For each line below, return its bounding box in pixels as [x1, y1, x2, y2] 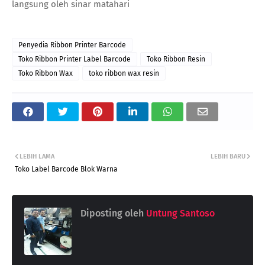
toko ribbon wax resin [89, 69, 159, 77]
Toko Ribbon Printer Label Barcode [18, 54, 131, 63]
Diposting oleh [80, 207, 144, 219]
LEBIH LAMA [20, 152, 54, 160]
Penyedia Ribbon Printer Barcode [18, 40, 126, 49]
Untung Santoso [144, 207, 215, 219]
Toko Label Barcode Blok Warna [15, 164, 118, 173]
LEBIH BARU [211, 152, 245, 160]
